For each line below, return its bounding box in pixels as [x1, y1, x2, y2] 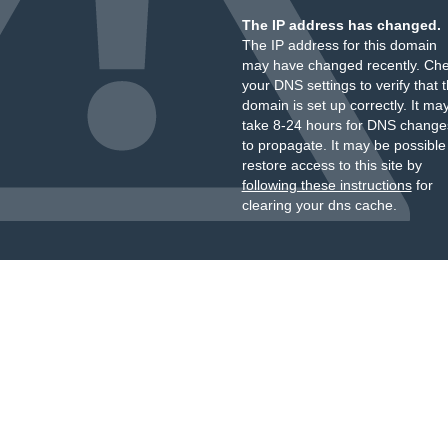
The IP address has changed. [241, 17, 441, 33]
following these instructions [241, 177, 412, 193]
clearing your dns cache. [241, 197, 397, 213]
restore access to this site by [241, 157, 422, 173]
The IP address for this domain [241, 37, 437, 53]
